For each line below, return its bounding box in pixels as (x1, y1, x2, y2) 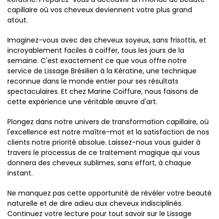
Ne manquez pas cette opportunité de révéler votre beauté (7, 188, 212, 198)
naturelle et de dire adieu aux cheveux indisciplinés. (7, 198, 183, 208)
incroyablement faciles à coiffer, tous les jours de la (7, 45, 184, 55)
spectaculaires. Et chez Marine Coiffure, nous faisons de (7, 86, 198, 96)
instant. (7, 168, 33, 178)
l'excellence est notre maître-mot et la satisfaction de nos (7, 127, 209, 137)
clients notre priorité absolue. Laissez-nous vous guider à (7, 137, 200, 147)
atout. (7, 15, 28, 25)
